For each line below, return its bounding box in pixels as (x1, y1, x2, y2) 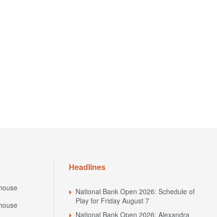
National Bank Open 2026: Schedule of (76, 186, 195, 197)
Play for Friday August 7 (76, 196, 149, 206)
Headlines (69, 161, 106, 173)
